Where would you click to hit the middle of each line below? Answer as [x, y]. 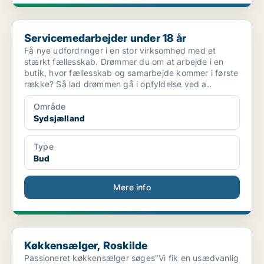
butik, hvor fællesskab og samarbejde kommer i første [131, 73]
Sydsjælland [60, 118]
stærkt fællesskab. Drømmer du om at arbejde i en [124, 62]
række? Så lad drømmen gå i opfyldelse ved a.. [118, 84]
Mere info [132, 187]
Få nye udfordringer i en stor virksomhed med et [120, 51]
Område [50, 107]
